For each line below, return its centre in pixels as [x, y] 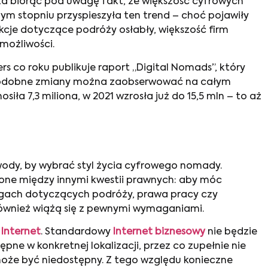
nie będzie [231, 232]
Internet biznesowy [159, 232]
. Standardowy [77, 232]
